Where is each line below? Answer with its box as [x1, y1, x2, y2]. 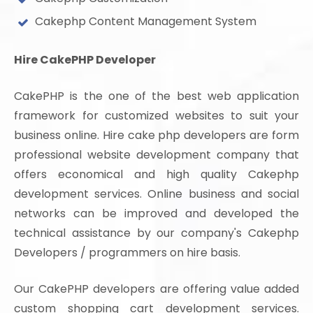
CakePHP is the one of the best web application [14, 87, 299, 104]
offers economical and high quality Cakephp [14, 166, 299, 182]
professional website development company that [14, 146, 299, 163]
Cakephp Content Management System [35, 13, 256, 29]
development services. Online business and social [14, 185, 299, 202]
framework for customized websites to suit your [14, 107, 299, 124]
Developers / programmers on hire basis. [14, 244, 240, 261]
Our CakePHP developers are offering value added [14, 280, 299, 297]
